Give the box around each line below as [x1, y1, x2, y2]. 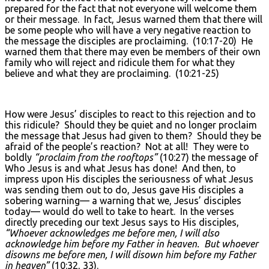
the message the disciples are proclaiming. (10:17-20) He [5, 35, 253, 46]
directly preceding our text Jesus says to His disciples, [5, 216, 239, 228]
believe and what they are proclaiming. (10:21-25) [5, 67, 219, 79]
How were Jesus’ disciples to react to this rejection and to [5, 108, 256, 119]
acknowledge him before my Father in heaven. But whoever [5, 238, 258, 249]
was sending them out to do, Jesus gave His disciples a [5, 184, 244, 195]
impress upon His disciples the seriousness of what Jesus [5, 173, 253, 184]
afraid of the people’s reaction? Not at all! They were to [5, 141, 249, 152]
